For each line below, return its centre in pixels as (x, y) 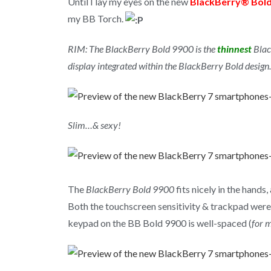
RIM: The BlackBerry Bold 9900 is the (142, 48)
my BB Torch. (96, 18)
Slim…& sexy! (94, 125)
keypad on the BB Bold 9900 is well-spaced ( (160, 223)
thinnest (233, 48)
